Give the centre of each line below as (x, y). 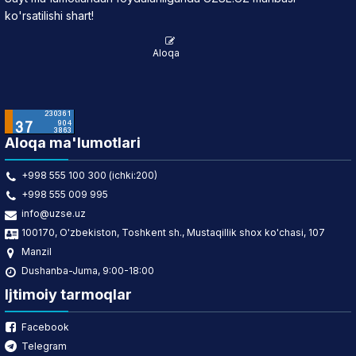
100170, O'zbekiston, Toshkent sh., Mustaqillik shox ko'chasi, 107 (173, 232)
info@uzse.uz (54, 213)
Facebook (45, 327)
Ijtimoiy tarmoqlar (68, 294)
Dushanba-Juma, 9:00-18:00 (88, 271)
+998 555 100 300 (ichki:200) (89, 175)
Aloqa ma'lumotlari (73, 143)
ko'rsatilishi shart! (49, 15)
